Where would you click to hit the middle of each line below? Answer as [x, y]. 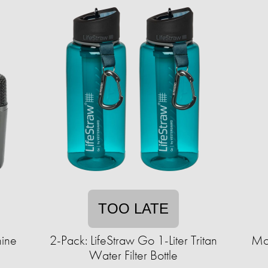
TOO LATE [133, 208]
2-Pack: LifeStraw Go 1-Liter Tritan [133, 240]
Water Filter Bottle [133, 255]
